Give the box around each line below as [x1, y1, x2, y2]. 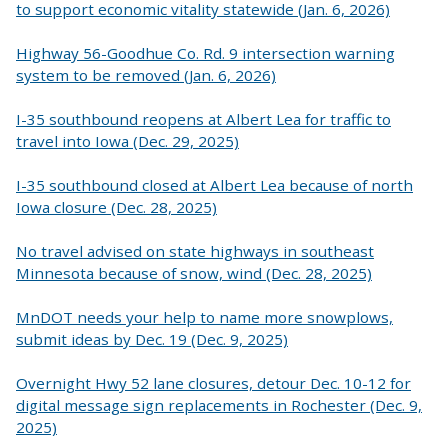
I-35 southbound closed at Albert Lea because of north [16, 175, 413, 196]
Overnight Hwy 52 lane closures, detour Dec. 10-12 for [16, 373, 411, 394]
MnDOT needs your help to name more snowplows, [16, 307, 393, 328]
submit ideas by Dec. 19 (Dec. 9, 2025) [16, 329, 288, 350]
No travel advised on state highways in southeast [16, 241, 374, 262]
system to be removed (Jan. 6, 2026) [16, 65, 276, 86]
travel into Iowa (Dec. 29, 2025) [16, 131, 239, 152]
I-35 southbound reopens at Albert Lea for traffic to [16, 109, 391, 130]
